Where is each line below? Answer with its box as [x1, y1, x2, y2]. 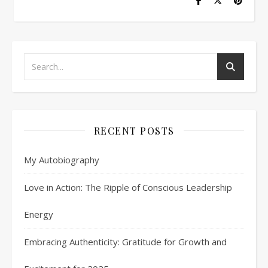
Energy [24, 208, 53, 220]
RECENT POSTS [93, 124, 175, 137]
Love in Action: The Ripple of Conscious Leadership [24, 181, 232, 193]
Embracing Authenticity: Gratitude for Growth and [24, 235, 227, 248]
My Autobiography [24, 153, 99, 166]
